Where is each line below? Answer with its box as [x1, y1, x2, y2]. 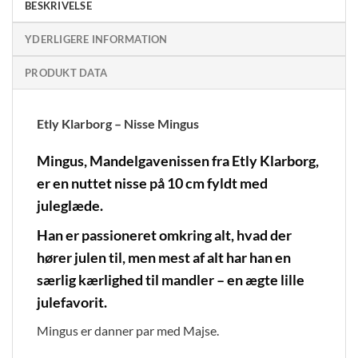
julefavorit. [37, 293, 107, 312]
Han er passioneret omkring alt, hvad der [37, 226, 292, 245]
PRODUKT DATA [25, 66, 108, 79]
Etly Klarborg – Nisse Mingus [37, 115, 199, 131]
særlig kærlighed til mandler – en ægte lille [37, 271, 304, 289]
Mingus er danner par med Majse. [37, 323, 219, 339]
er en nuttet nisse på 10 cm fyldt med [37, 174, 268, 193]
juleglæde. [37, 197, 103, 215]
